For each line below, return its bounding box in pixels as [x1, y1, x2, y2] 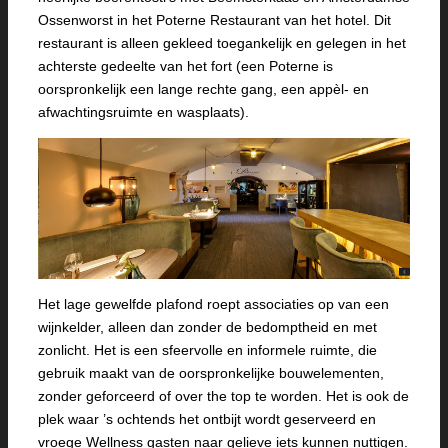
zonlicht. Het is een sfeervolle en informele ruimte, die [38, 342, 377, 359]
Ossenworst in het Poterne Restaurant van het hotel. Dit [38, 12, 391, 28]
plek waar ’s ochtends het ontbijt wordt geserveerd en [38, 411, 376, 428]
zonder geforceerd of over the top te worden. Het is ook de [38, 388, 409, 405]
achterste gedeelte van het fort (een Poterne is [38, 58, 333, 74]
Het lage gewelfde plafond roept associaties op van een [38, 296, 389, 313]
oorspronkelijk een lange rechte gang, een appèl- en [38, 81, 369, 97]
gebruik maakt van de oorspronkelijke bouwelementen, [38, 365, 384, 382]
